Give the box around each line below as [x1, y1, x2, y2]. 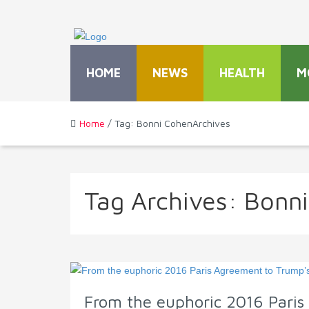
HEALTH [219, 66, 265, 81]
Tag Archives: [84, 186, 244, 216]
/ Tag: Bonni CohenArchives [105, 117, 230, 130]
